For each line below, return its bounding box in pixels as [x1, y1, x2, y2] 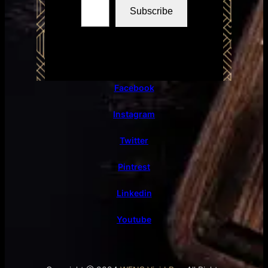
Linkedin [116, 187, 152, 198]
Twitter [120, 135, 148, 145]
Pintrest [118, 161, 150, 172]
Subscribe [130, 5, 173, 16]
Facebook [114, 82, 154, 93]
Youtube [117, 214, 151, 224]
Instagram [113, 108, 155, 119]
